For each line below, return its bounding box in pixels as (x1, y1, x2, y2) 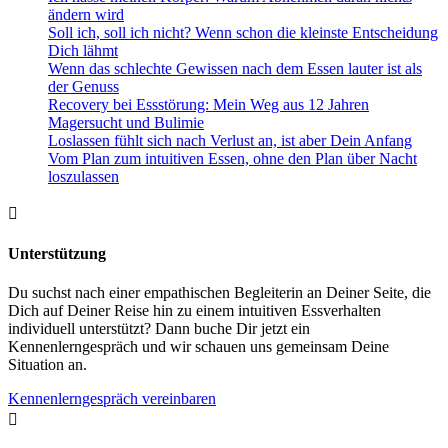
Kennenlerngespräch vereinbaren (8, 390, 216, 408)
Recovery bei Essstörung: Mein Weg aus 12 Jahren (48, 95, 369, 113)
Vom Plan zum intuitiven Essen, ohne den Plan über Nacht (48, 149, 417, 167)
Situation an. (8, 356, 87, 374)
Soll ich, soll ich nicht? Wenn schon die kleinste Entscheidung (48, 23, 438, 41)
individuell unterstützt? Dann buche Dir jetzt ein (8, 320, 310, 338)
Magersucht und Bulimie (48, 113, 204, 131)
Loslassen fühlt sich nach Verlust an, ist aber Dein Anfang (48, 131, 412, 149)
